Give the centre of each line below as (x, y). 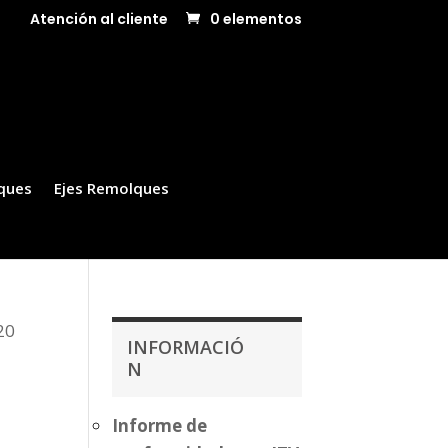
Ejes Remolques (112, 188)
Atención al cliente (98, 18)
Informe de (160, 425)
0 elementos (255, 18)
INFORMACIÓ (186, 347)
